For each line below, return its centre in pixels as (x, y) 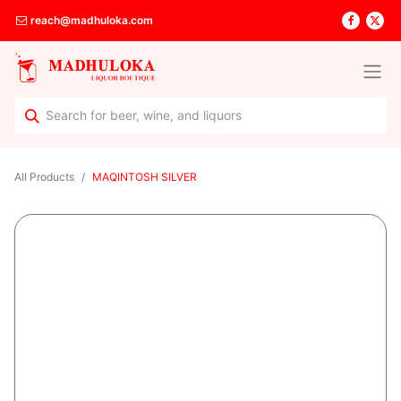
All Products (44, 177)
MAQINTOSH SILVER (145, 177)
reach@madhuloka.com (91, 21)
